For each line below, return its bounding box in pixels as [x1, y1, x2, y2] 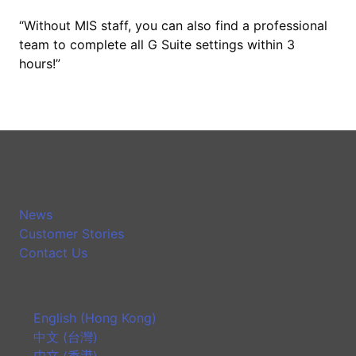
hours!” [19, 55, 60, 72]
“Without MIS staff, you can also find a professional [19, 17, 327, 33]
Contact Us [19, 244, 87, 261]
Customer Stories [19, 225, 124, 242]
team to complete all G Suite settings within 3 [19, 36, 295, 52]
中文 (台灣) [33, 328, 98, 345]
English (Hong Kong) [33, 309, 157, 326]
